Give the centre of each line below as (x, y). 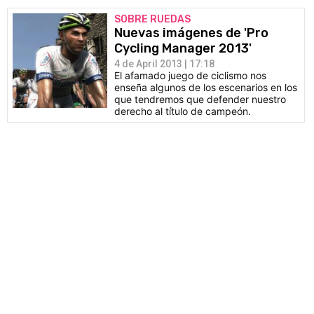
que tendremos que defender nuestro (200, 99)
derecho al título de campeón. (183, 111)
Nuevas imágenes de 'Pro (191, 33)
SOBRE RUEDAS (152, 19)
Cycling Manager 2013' (183, 48)
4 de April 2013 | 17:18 (164, 64)
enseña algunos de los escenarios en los (206, 87)
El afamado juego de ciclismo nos (190, 75)
